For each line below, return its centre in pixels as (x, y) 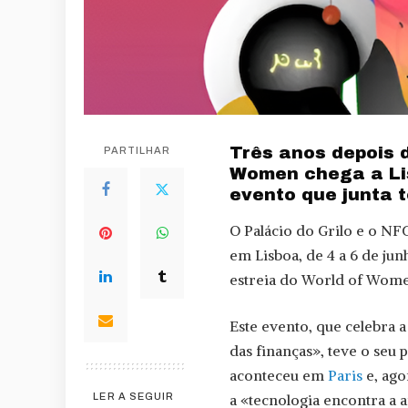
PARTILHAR (137, 151)
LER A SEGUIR (134, 397)
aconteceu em (279, 375)
